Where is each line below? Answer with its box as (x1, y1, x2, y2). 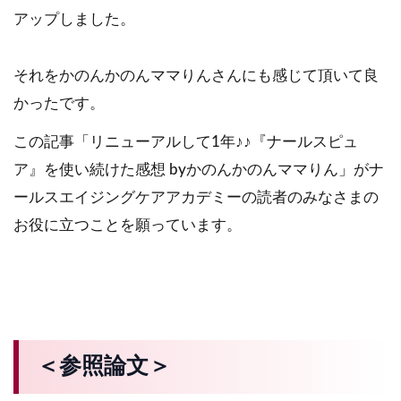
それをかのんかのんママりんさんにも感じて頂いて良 (13, 67, 379, 83)
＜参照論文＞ (37, 355, 172, 379)
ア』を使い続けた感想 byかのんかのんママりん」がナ (13, 161, 384, 177)
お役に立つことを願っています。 (13, 217, 242, 233)
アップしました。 (13, 11, 135, 27)
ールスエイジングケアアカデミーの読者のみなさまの (13, 189, 379, 205)
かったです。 (13, 95, 105, 111)
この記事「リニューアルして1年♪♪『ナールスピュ (13, 133, 358, 149)
